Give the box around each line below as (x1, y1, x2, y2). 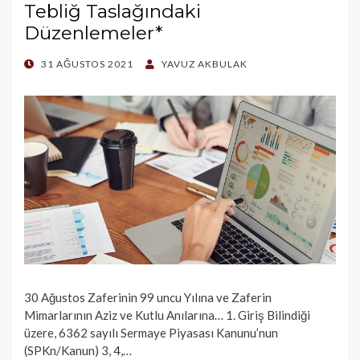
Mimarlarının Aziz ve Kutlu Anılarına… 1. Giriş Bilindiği (24, 308, 310, 323)
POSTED (24, 57, 65, 70)
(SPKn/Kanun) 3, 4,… (24, 343, 132, 358)
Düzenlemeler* (24, 21, 163, 44)
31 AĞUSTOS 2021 (41, 57, 133, 70)
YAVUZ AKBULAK (162, 57, 247, 70)
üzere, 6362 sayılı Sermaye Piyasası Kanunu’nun (24, 325, 278, 341)
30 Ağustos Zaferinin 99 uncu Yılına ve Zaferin (24, 290, 272, 305)
